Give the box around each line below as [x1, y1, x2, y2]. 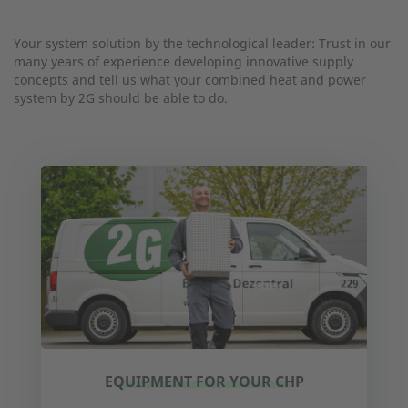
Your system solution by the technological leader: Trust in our [14, 35, 391, 52]
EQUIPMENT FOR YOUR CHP [104, 372, 304, 393]
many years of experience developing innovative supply [14, 53, 353, 70]
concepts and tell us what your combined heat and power [14, 71, 366, 88]
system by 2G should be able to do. [14, 89, 228, 107]
